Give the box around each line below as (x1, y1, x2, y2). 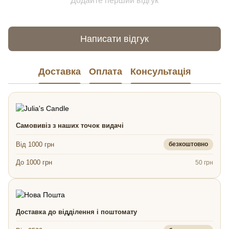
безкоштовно (169, 141, 208, 148)
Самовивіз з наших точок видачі (16, 122, 124, 130)
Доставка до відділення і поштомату (16, 208, 137, 216)
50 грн (195, 158, 213, 166)
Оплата (88, 66, 122, 77)
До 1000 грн (16, 158, 52, 167)
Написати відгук (80, 33, 149, 44)
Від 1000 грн (16, 140, 54, 148)
